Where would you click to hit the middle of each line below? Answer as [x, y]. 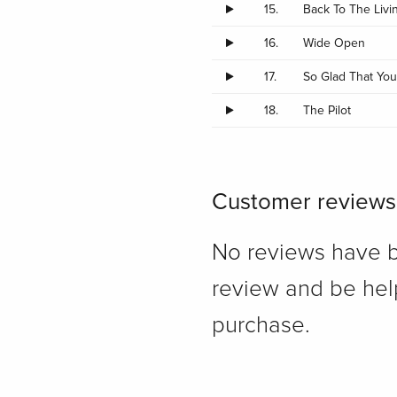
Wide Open [335, 43]
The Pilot [327, 110]
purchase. [261, 325]
